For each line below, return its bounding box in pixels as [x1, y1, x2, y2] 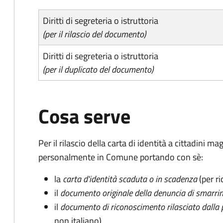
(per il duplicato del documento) [43, 63, 153, 76]
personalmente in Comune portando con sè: [38, 150, 203, 164]
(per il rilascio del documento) [43, 27, 146, 41]
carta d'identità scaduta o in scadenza [63, 172, 197, 186]
